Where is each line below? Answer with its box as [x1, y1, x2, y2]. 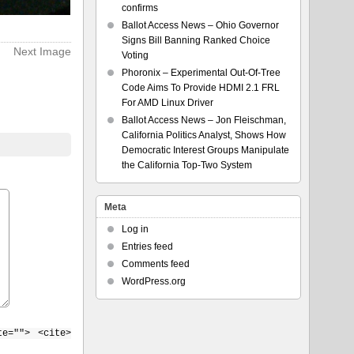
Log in [121, 224, 149, 235]
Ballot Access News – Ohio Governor [121, 20, 279, 31]
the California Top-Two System [121, 160, 252, 171]
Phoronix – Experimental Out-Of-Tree [121, 67, 281, 78]
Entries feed [121, 241, 173, 252]
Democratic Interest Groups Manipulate [121, 145, 289, 156]
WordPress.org [121, 276, 186, 287]
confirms [121, 2, 158, 13]
